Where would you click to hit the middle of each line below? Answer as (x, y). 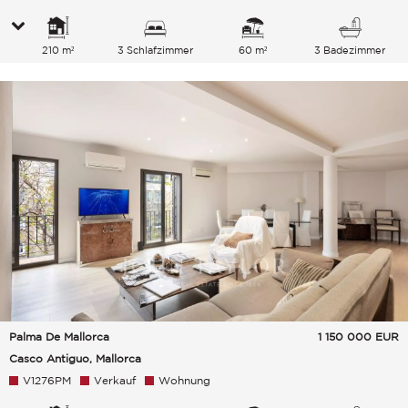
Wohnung (184, 380)
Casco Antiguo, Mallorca (75, 358)
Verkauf (115, 380)
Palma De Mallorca (59, 336)
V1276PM (47, 380)
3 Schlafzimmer (155, 50)
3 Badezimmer (350, 50)
